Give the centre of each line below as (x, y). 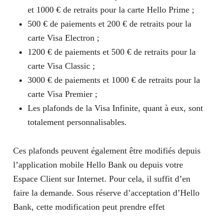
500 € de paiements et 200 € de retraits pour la (109, 24)
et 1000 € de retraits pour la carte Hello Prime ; (111, 10)
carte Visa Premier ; (62, 94)
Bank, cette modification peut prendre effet (89, 207)
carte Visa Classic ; (61, 66)
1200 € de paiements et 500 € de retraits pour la (111, 52)
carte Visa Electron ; (63, 38)
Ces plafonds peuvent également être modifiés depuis (107, 151)
